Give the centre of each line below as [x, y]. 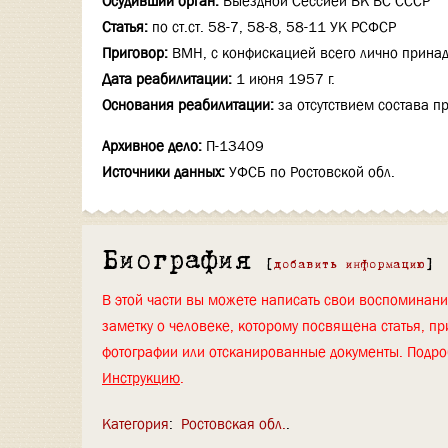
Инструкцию [141, 378]
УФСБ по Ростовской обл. [312, 172]
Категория [135, 424]
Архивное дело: [152, 146]
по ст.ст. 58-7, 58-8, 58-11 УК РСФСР [274, 27]
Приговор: [135, 53]
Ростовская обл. [233, 424]
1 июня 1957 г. [285, 79]
